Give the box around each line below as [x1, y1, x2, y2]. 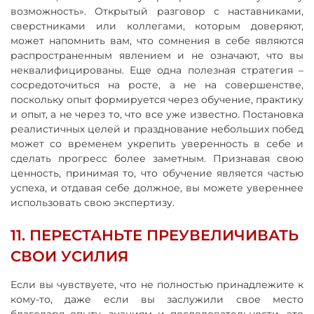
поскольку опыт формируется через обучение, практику [11, 93, 303, 106]
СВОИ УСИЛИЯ [11, 247, 128, 265]
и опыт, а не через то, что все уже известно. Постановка [11, 107, 303, 121]
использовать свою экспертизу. [11, 196, 175, 209]
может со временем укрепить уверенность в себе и [11, 137, 303, 150]
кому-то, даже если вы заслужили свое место [11, 292, 303, 306]
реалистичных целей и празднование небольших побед [11, 122, 303, 135]
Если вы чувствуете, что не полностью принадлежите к [11, 278, 303, 291]
